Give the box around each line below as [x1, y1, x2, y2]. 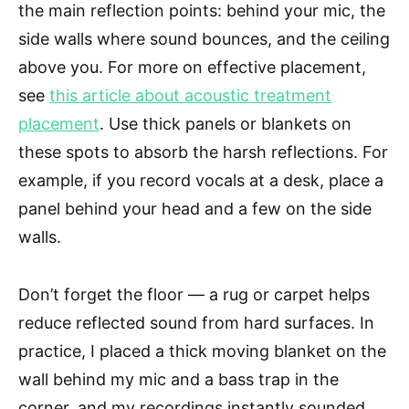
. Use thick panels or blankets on [100, 114, 351, 134]
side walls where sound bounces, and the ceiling [18, 29, 390, 49]
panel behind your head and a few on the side [18, 199, 372, 219]
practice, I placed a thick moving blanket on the [18, 341, 386, 362]
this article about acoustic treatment [49, 86, 331, 106]
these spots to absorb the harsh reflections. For [18, 142, 388, 163]
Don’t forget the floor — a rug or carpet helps [18, 285, 370, 305]
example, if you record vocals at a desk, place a [18, 171, 383, 191]
